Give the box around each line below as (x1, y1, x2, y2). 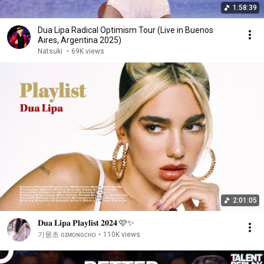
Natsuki (38, 47, 64, 55)
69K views (71, 47, 104, 55)
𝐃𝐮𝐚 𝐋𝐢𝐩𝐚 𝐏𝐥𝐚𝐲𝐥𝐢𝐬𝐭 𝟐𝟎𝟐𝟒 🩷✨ (38, 218, 134, 227)
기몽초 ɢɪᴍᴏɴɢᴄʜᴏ (38, 230, 96, 239)
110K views (103, 230, 140, 239)
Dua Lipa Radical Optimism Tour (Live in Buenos (38, 25, 213, 35)
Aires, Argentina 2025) (38, 35, 121, 45)
